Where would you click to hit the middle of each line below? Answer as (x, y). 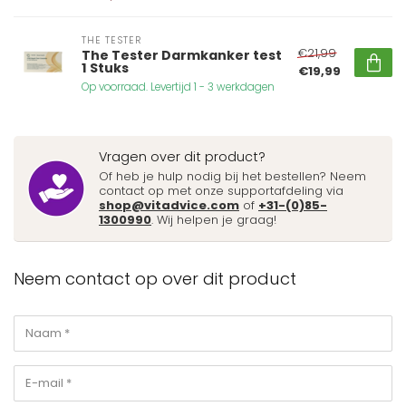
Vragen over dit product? (182, 156)
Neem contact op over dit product (155, 278)
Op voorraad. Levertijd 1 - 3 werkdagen (178, 87)
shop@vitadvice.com (169, 205)
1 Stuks (105, 68)
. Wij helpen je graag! (214, 219)
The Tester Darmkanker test (182, 55)
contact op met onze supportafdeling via (221, 190)
